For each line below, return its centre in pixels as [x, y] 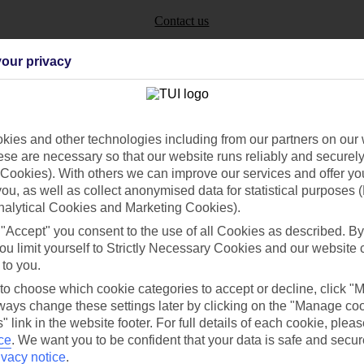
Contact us [182, 20]
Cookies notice [204, 353]
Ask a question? [182, 223]
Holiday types [218, 303]
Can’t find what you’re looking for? [182, 147]
